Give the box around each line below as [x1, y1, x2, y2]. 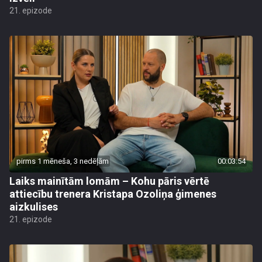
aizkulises [9, 201, 58, 213]
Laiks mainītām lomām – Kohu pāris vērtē [9, 175, 209, 187]
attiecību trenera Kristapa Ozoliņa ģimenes [9, 188, 216, 200]
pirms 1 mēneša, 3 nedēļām [16, 157, 109, 166]
